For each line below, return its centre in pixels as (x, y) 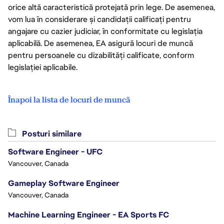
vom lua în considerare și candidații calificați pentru (99, 19)
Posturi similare (51, 134)
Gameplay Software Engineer (64, 183)
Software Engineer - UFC (55, 152)
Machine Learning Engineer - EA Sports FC (88, 215)
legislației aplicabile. (43, 67)
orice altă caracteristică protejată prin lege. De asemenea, (111, 7)
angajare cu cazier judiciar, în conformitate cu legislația (105, 31)
